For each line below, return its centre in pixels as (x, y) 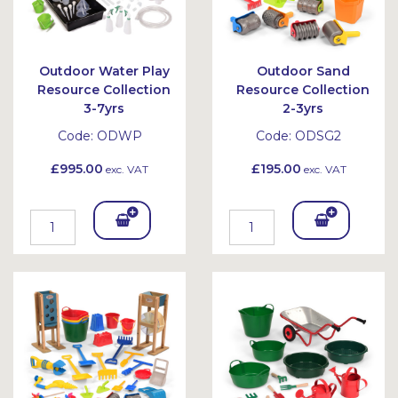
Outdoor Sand (303, 71)
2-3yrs (303, 108)
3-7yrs (104, 108)
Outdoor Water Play (104, 71)
